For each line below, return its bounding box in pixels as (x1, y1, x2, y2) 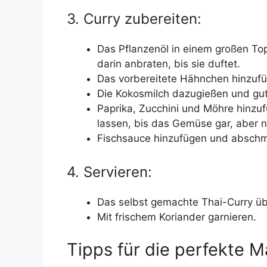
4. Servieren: (67, 163, 152, 181)
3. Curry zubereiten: (67, 10, 201, 28)
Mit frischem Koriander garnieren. (97, 210, 256, 223)
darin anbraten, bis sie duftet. (97, 58, 240, 70)
